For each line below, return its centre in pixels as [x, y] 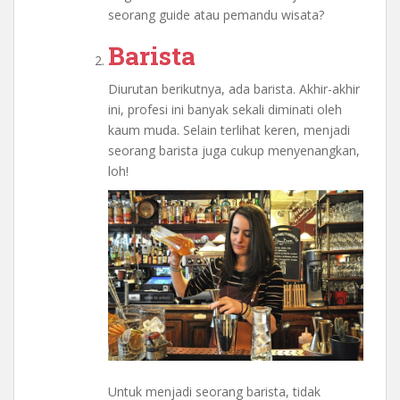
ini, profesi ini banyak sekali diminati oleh [225, 110]
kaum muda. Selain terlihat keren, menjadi [229, 130]
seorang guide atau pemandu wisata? [216, 15]
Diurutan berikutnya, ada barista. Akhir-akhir [234, 89]
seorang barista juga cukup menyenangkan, [234, 151]
